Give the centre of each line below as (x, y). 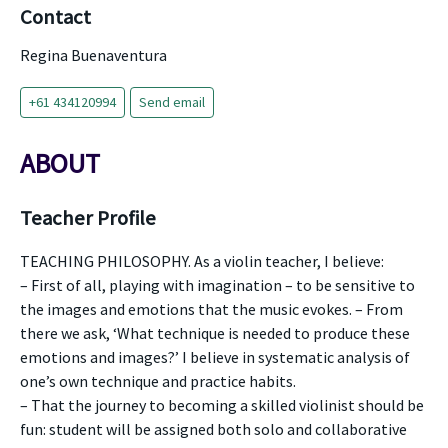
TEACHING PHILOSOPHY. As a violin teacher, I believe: (202, 261)
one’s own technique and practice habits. (158, 381)
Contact (55, 17)
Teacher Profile (88, 218)
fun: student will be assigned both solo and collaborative (213, 429)
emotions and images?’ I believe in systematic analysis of (215, 357)
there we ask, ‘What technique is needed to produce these (215, 333)
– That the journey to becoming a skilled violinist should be (222, 405)
